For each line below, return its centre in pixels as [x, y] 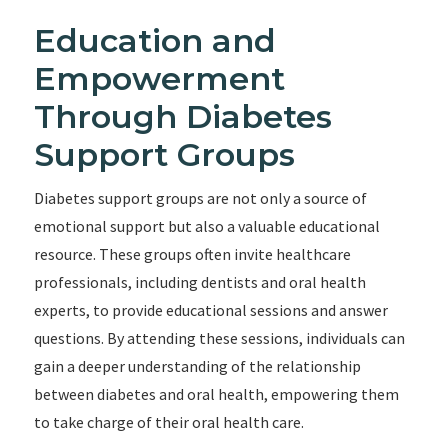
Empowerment [159, 78]
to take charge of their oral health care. [168, 422]
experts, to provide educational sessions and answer [210, 310]
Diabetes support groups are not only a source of [200, 198]
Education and [154, 40]
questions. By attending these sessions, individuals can [219, 338]
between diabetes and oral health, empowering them [216, 394]
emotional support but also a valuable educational [206, 226]
